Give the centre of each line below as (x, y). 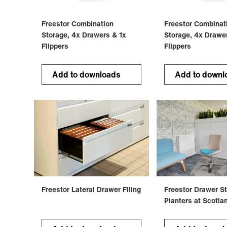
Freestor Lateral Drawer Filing (91, 189)
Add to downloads (87, 74)
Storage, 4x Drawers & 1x (84, 34)
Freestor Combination (78, 23)
